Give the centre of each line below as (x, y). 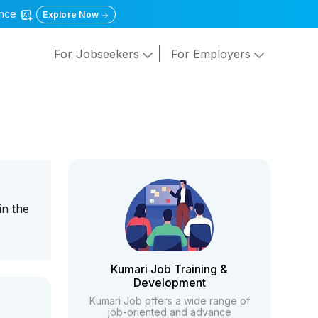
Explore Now (72, 15)
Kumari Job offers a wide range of (169, 301)
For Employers (212, 54)
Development (169, 283)
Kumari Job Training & (170, 269)
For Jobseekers (98, 54)
